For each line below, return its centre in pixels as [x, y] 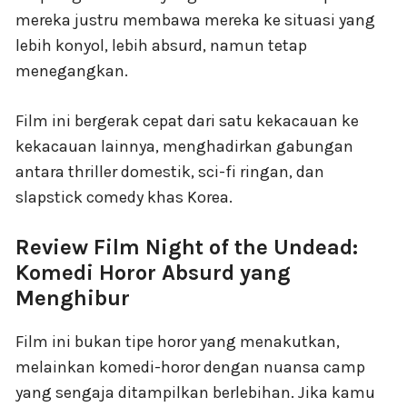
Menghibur [73, 298]
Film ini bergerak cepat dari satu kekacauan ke [187, 120]
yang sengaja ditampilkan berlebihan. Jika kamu [195, 392]
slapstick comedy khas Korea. [124, 197]
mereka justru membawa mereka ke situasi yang [195, 20]
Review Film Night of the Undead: [187, 247]
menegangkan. [72, 70]
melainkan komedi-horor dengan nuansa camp [190, 367]
